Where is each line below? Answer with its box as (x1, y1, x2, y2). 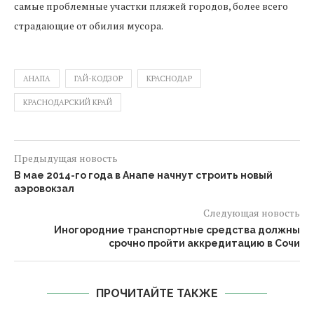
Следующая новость (203, 206, 300, 219)
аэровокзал (14, 183, 74, 194)
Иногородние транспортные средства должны (54, 224, 300, 235)
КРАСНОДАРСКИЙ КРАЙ (23, 97, 112, 107)
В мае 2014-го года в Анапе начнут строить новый (14, 170, 273, 181)
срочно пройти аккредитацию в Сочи (109, 238, 300, 249)
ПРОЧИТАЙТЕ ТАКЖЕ (96, 287, 218, 300)
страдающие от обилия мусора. (14, 19, 163, 32)
